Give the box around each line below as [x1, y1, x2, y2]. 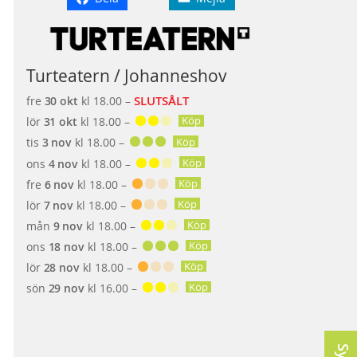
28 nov [43, 259, 80, 275]
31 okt [43, 114, 77, 130]
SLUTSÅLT [133, 92, 189, 110]
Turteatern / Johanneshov [25, 64, 227, 87]
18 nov [48, 238, 84, 254]
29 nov [48, 280, 84, 296]
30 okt [44, 93, 78, 109]
